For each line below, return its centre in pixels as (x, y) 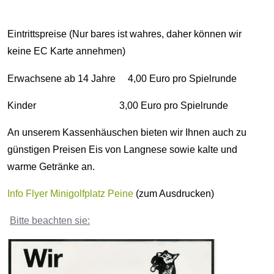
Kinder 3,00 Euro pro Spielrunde (118, 106)
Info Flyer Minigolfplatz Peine (70, 194)
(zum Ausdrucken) (174, 194)
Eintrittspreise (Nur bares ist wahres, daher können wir (124, 34)
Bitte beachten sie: (50, 221)
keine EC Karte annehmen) (66, 51)
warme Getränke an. (51, 167)
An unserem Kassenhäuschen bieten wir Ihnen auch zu (127, 133)
